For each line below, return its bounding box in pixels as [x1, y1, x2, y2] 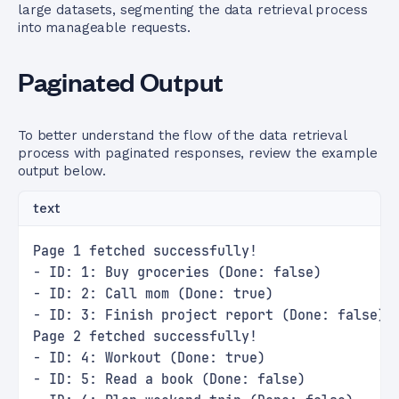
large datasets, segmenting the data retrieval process [18, 2, 368, 18]
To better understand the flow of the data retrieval [18, 127, 346, 143]
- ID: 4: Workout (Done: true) [33, 349, 265, 367]
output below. [18, 163, 107, 179]
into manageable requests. [18, 20, 191, 36]
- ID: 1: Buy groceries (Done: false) [33, 264, 322, 281]
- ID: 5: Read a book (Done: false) [33, 370, 305, 388]
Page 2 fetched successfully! [33, 328, 257, 346]
